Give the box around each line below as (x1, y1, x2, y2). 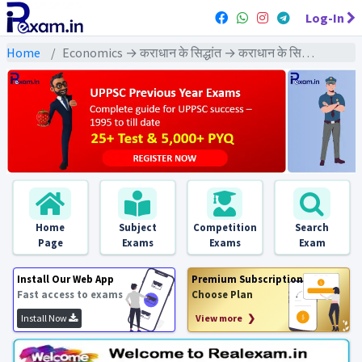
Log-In (305, 10, 344, 26)
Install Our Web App (16, 272, 114, 285)
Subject (118, 221, 157, 234)
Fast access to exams (16, 288, 123, 301)
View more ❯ (195, 312, 255, 324)
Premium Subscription (191, 272, 303, 285)
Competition (192, 221, 257, 234)
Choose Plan (191, 288, 253, 301)
